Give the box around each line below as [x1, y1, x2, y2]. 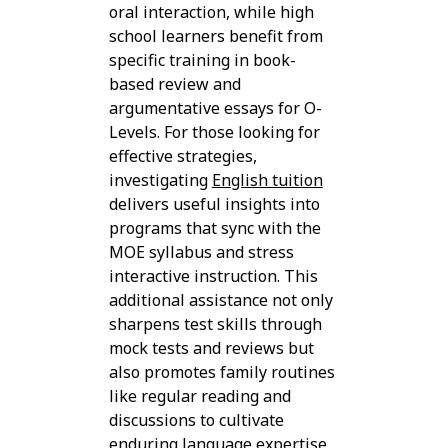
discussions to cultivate [108, 409, 284, 432]
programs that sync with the [108, 217, 321, 240]
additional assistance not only [108, 289, 333, 312]
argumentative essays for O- [108, 97, 322, 120]
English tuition [211, 169, 323, 192]
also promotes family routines [108, 361, 335, 384]
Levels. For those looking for [108, 121, 320, 144]
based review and [108, 73, 241, 96]
